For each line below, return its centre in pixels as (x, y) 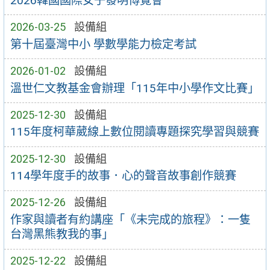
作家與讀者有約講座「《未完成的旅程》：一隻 (130, 220)
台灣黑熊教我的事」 (61, 234)
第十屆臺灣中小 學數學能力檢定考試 (103, 44)
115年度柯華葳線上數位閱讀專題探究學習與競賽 (134, 132)
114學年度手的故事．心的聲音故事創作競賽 (123, 176)
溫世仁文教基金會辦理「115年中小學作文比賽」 (134, 88)
